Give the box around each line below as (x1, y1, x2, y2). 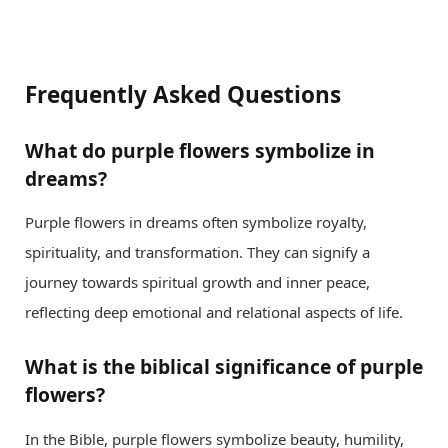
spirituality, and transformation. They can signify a (25, 242, 370, 263)
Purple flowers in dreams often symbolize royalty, (25, 212, 367, 233)
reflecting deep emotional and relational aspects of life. (25, 302, 403, 323)
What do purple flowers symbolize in (25, 136, 375, 164)
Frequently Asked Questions (25, 78, 341, 110)
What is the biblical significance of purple (25, 353, 423, 381)
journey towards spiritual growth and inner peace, (25, 272, 370, 293)
